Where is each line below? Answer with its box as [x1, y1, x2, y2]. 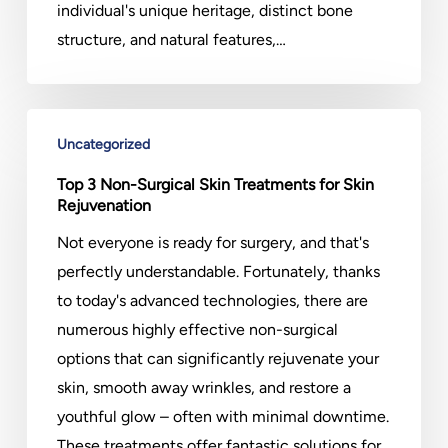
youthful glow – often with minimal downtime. [56, 407, 389, 426]
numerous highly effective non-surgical [56, 320, 338, 339]
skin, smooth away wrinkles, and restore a [56, 378, 351, 397]
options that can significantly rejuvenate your [56, 349, 379, 368]
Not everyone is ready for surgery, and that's [56, 233, 369, 252]
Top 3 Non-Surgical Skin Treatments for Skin [56, 175, 374, 194]
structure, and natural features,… [56, 30, 286, 49]
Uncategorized [56, 136, 150, 153]
